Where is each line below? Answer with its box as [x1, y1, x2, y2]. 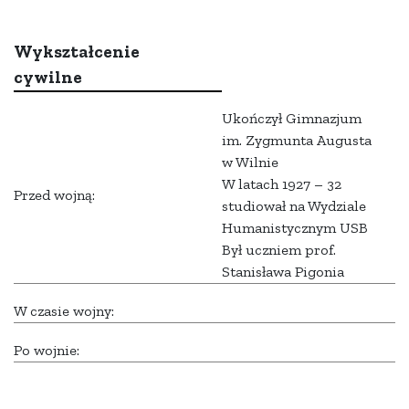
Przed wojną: [14, 186, 95, 204]
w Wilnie [222, 153, 278, 172]
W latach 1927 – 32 [222, 175, 345, 194]
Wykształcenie [14, 41, 140, 63]
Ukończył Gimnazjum [222, 110, 362, 128]
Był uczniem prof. [222, 241, 336, 259]
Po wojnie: [14, 341, 79, 360]
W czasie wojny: [14, 302, 114, 320]
